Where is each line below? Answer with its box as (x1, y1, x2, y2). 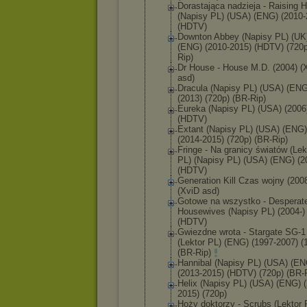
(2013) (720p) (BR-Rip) (177, 93, 266, 103)
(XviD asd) (177, 186, 219, 196)
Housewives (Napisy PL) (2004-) (177, 206, 305, 217)
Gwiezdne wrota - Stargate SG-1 (177, 227, 306, 237)
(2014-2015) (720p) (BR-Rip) (177, 134, 288, 145)
